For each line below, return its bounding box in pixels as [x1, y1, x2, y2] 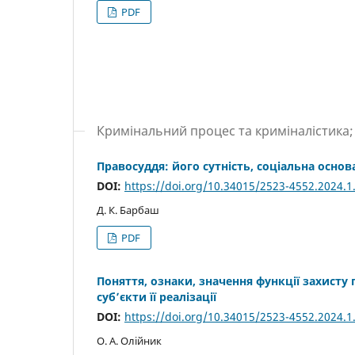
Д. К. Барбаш [97, 203, 159, 218]
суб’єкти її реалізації [97, 289, 216, 305]
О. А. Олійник [97, 334, 162, 349]
